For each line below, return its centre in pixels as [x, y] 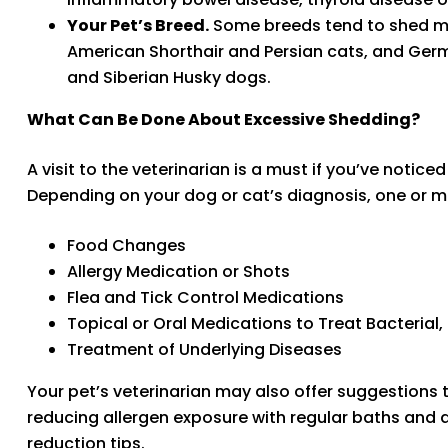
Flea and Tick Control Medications [205, 297]
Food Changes [126, 245]
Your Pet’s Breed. [138, 25]
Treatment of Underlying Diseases [204, 349]
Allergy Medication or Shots [178, 271]
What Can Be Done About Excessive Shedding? [223, 119]
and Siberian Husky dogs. [169, 77]
